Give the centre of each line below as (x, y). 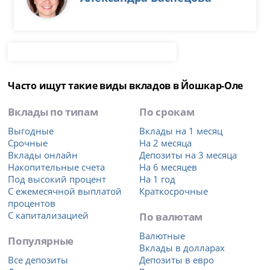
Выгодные (31, 130)
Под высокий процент (57, 179)
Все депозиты (38, 259)
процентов (32, 203)
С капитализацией (49, 215)
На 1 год (158, 179)
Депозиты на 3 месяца (188, 155)
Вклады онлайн (43, 155)
